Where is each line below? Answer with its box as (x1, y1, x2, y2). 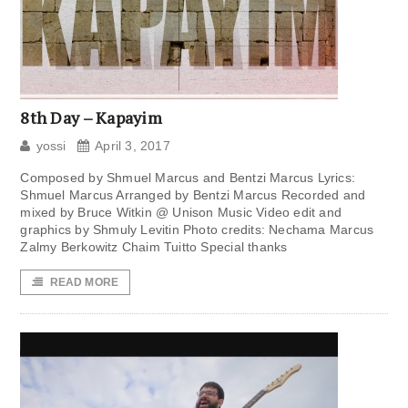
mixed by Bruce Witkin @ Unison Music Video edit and (20, 205, 342, 220)
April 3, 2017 (95, 138, 170, 154)
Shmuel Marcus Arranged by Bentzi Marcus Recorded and (20, 188, 366, 203)
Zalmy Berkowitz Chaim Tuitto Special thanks (20, 240, 288, 255)
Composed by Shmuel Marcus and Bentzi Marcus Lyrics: (20, 170, 356, 186)
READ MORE (49, 276, 119, 290)
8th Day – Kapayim (20, 107, 162, 129)
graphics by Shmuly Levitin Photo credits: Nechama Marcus (20, 222, 374, 238)
